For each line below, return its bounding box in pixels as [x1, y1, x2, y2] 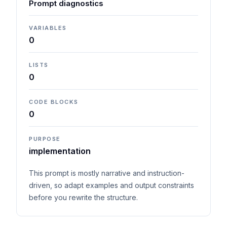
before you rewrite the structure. [29, 193, 138, 202]
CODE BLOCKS [29, 98, 79, 105]
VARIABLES [29, 24, 67, 31]
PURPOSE [29, 135, 61, 142]
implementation [29, 146, 91, 156]
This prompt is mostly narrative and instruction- [29, 169, 184, 177]
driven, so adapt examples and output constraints [29, 181, 194, 190]
